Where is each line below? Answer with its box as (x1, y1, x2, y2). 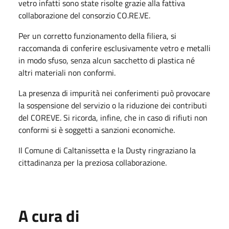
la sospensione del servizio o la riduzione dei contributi (18, 99, 207, 111)
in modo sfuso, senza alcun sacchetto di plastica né (18, 54, 195, 66)
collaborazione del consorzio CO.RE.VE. (18, 9, 150, 21)
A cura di (18, 203, 79, 228)
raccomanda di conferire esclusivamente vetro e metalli (18, 41, 211, 54)
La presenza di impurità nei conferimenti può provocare (18, 86, 210, 99)
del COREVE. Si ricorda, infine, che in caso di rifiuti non (18, 111, 208, 124)
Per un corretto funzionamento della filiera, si (18, 29, 176, 42)
